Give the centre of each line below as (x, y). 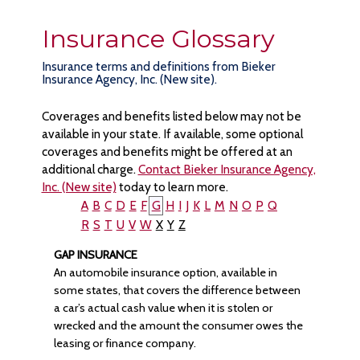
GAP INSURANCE (95, 255)
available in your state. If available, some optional (172, 134)
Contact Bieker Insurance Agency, (227, 169)
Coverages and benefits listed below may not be (171, 116)
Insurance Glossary (158, 39)
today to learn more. (172, 187)
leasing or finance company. (125, 343)
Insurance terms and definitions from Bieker (158, 66)
